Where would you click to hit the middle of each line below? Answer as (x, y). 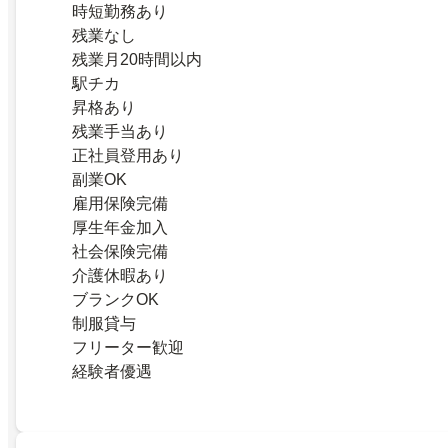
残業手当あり (120, 131)
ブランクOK (115, 299)
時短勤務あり (120, 11)
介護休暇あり (120, 275)
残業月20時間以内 (137, 59)
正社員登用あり (128, 155)
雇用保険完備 (120, 203)
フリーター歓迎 (128, 347)
